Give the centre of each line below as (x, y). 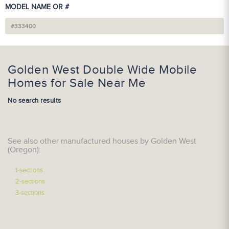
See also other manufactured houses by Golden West (102, 141)
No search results (35, 101)
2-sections (30, 181)
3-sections (30, 193)
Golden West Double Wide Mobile (102, 70)
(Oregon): (24, 150)
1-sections (29, 170)
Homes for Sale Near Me (77, 83)
